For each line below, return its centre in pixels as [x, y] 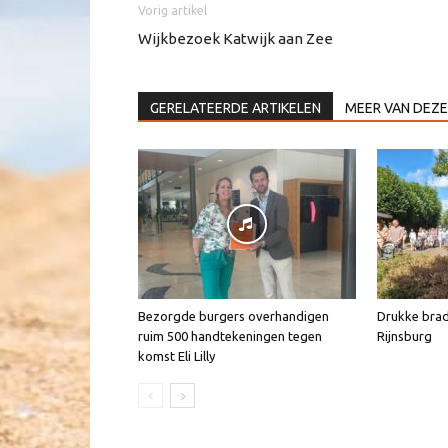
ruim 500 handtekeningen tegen [230, 336]
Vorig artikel [172, 11]
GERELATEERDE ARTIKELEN [235, 108]
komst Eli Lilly [176, 356]
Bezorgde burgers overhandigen [233, 316]
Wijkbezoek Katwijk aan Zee [235, 39]
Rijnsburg [404, 336]
